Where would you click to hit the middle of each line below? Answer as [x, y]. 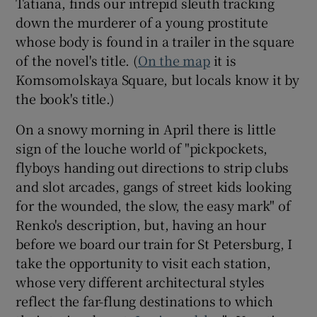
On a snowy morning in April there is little [146, 128]
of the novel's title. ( [77, 60]
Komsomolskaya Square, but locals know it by [157, 79]
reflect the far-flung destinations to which [144, 300]
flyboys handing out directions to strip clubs [152, 167]
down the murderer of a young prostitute [142, 22]
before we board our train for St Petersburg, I [154, 243]
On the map [174, 60]
